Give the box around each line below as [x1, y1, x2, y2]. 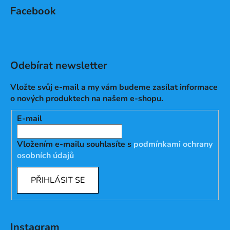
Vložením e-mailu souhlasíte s [17, 139, 133, 150]
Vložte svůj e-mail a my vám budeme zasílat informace [10, 81, 218, 93]
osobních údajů [17, 150, 74, 162]
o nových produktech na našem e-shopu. [10, 92, 163, 104]
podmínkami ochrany [133, 139, 213, 150]
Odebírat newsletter [10, 58, 107, 72]
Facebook [10, 4, 56, 18]
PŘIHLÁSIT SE [31, 175, 85, 186]
